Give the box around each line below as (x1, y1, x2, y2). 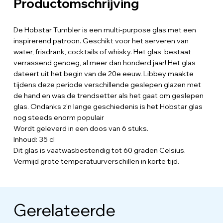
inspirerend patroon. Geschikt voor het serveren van (13, 36, 189, 46)
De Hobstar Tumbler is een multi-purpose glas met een (13, 25, 196, 35)
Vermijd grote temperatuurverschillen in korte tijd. (13, 157, 179, 166)
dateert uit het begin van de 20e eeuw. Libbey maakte (13, 69, 194, 79)
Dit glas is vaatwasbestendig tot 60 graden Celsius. (13, 146, 186, 155)
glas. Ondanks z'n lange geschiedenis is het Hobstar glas (13, 102, 203, 111)
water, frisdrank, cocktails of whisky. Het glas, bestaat (13, 47, 191, 57)
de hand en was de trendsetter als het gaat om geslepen (13, 91, 204, 101)
